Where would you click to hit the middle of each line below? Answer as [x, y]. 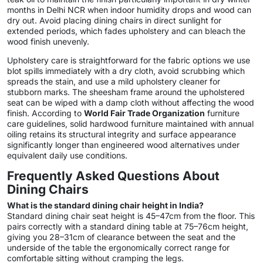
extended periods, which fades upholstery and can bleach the [126, 31]
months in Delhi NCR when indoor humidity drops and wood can [129, 10]
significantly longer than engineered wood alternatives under [123, 145]
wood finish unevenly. [48, 42]
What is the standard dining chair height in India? [105, 205]
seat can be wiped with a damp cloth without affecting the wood [131, 103]
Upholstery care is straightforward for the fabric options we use [129, 60]
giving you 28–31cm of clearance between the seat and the [121, 237]
